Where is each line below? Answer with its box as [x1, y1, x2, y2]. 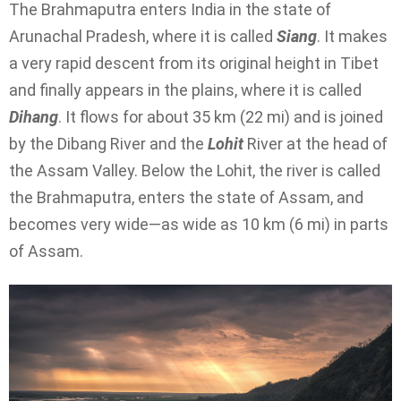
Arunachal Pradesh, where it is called [9, 26, 273, 46]
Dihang [9, 107, 58, 126]
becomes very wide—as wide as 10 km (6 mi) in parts [9, 214, 388, 234]
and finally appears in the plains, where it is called [9, 80, 362, 99]
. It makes [317, 26, 388, 46]
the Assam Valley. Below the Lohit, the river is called [9, 160, 380, 180]
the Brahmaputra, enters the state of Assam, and [9, 187, 363, 207]
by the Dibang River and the [9, 133, 204, 153]
